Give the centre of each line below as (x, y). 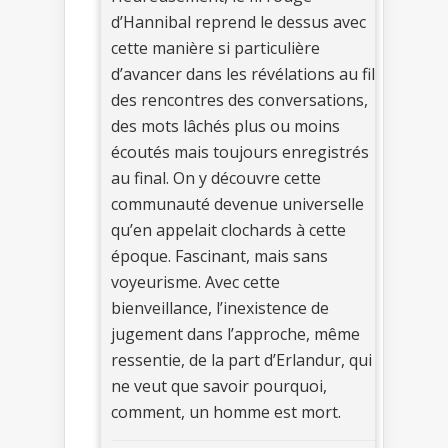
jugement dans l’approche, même (235, 334)
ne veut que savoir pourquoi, (219, 386)
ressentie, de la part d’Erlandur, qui (241, 360)
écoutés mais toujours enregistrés (240, 152)
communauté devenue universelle (237, 204)
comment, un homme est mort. (226, 412)
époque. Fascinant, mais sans (219, 256)
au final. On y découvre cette (216, 178)
